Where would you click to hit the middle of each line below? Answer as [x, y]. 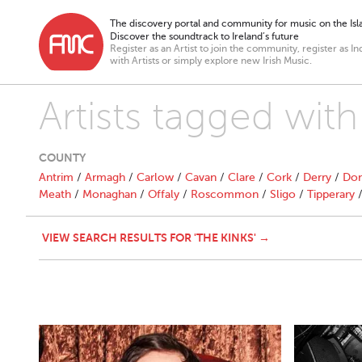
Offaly [164, 194]
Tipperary [331, 194]
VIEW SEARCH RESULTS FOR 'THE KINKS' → [156, 238]
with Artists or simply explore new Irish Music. [211, 61]
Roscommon [225, 194]
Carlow [155, 177]
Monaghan [109, 194]
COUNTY [62, 158]
